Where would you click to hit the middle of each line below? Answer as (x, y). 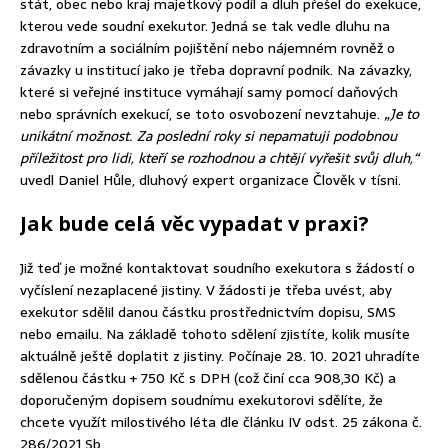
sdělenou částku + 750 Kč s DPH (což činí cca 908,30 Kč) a (208, 378)
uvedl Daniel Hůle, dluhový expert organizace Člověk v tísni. (210, 180)
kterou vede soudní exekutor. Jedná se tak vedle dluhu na (205, 26)
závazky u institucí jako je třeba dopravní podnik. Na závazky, (216, 70)
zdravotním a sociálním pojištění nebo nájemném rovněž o (207, 48)
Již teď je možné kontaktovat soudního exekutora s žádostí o (217, 268)
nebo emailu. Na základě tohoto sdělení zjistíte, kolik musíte (215, 334)
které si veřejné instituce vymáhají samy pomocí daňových (209, 92)
